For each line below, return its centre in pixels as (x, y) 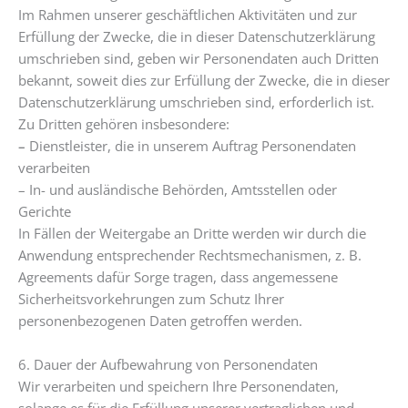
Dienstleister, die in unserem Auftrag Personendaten (193, 146)
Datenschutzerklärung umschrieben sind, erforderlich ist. (196, 102)
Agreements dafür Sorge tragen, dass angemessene (178, 277)
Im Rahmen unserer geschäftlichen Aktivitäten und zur (188, 15)
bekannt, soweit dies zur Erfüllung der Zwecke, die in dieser (204, 81)
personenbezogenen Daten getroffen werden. (160, 321)
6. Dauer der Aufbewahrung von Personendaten (168, 364)
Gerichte (45, 212)
